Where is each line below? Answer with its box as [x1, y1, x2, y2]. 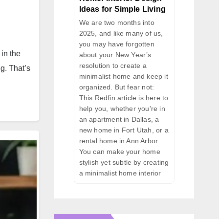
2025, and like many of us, [79, 29, 163, 37]
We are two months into [79, 18, 154, 26]
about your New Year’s [79, 50, 152, 59]
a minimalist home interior [79, 169, 161, 177]
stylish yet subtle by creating [79, 158, 169, 166]
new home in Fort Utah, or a [79, 126, 169, 134]
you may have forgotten [79, 40, 154, 48]
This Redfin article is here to [79, 93, 169, 102]
